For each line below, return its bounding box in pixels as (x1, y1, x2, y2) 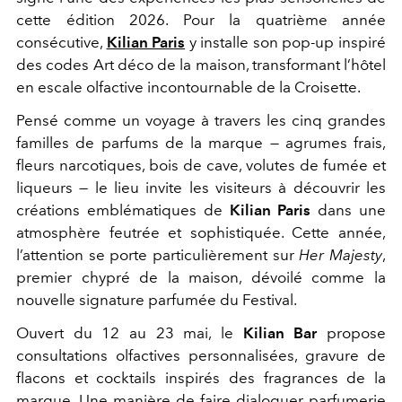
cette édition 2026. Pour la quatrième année (16, 11, 386, 30)
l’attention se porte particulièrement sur (16, 246, 300, 265)
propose (317, 324, 387, 343)
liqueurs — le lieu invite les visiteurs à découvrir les (16, 179, 386, 197)
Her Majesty (299, 246, 383, 265)
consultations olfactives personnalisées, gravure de (16, 346, 386, 365)
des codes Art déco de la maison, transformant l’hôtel (16, 56, 386, 74)
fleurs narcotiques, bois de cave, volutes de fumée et (16, 156, 386, 175)
